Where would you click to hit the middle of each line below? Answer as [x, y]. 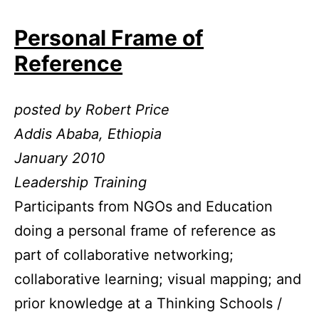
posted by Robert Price [92, 109]
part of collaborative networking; [124, 255]
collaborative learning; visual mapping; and [158, 279]
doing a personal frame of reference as [145, 230]
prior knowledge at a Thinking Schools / [148, 303]
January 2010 [60, 158]
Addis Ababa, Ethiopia [88, 134]
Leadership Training [80, 182]
